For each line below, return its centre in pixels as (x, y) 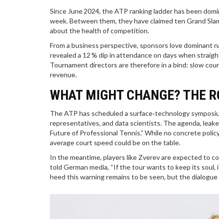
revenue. (63, 75)
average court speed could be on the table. (115, 143)
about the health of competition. (99, 31)
